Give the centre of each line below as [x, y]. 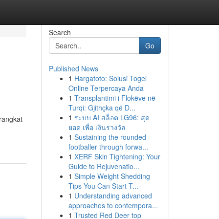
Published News [73, 68]
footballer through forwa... [108, 147]
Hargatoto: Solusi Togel [110, 78]
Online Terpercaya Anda [106, 88]
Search [60, 32]
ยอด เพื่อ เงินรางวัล [97, 127]
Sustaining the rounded [110, 137]
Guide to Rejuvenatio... [104, 166]
